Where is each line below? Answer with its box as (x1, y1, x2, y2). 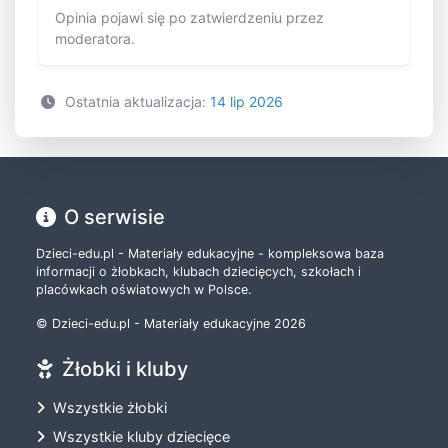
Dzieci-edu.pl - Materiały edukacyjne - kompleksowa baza (36, 246, 384, 262)
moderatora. (55, 30, 135, 48)
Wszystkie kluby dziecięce (53, 428, 230, 446)
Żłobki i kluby (62, 357, 188, 382)
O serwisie (64, 205, 165, 230)
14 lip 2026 (209, 93, 283, 111)
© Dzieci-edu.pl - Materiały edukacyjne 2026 (36, 316, 306, 332)
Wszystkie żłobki (53, 399, 167, 417)
